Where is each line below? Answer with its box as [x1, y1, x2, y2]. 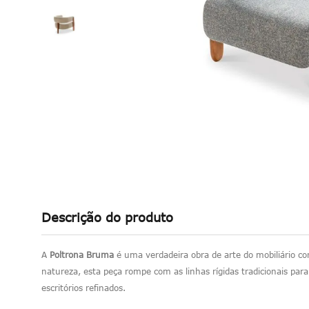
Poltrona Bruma [50, 249, 114, 259]
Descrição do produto [41, 209, 173, 225]
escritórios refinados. [41, 282, 126, 292]
